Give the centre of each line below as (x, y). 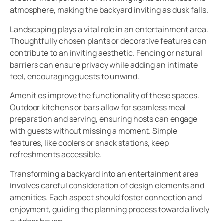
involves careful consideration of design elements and (107, 185)
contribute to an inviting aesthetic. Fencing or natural (106, 53)
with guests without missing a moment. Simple (93, 131)
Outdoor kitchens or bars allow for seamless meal (98, 107)
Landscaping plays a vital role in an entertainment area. (109, 29)
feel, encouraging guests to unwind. (74, 76)
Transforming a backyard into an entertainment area (104, 173)
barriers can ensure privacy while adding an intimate (104, 64)
